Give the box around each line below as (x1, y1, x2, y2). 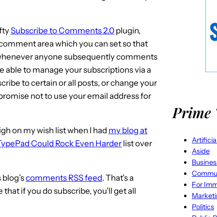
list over (122, 138, 152, 148)
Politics (191, 202, 214, 211)
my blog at (108, 125, 147, 135)
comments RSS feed (26, 172, 102, 183)
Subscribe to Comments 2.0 (11, 25, 114, 35)
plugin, (114, 25, 140, 35)
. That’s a (102, 172, 134, 183)
